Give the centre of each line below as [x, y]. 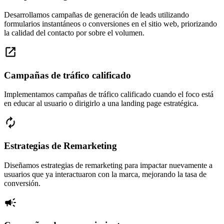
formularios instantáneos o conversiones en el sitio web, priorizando [110, 23]
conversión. [22, 183]
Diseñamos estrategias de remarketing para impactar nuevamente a [108, 165]
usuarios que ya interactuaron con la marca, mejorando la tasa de [105, 174]
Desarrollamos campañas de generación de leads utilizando [96, 14]
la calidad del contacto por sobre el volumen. [74, 32]
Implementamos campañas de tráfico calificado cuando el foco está [109, 94]
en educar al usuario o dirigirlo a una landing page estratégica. [101, 103]
